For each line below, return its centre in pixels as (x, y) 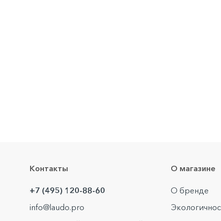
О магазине (193, 168)
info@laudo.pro (57, 207)
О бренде (189, 191)
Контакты (49, 168)
